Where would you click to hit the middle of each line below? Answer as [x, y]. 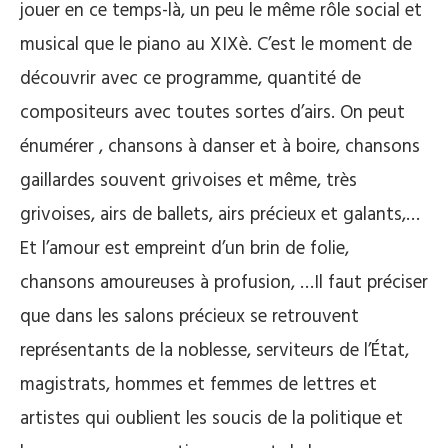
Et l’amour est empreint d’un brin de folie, [184, 249]
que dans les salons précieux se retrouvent [189, 317]
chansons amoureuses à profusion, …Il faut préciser [224, 283]
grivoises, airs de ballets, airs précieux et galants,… [220, 215]
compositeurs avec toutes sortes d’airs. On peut [212, 113]
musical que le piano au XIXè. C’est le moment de [216, 45]
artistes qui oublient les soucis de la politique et [211, 419]
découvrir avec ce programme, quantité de [190, 79]
